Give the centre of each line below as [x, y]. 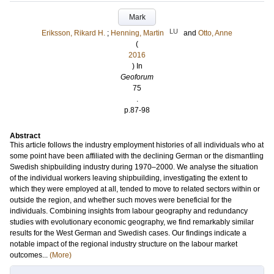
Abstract [25, 136]
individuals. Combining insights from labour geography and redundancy [129, 211]
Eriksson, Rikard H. [73, 33]
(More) [61, 255]
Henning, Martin [137, 33]
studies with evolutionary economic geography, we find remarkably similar [132, 222]
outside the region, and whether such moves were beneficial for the [121, 200]
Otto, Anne [215, 33]
